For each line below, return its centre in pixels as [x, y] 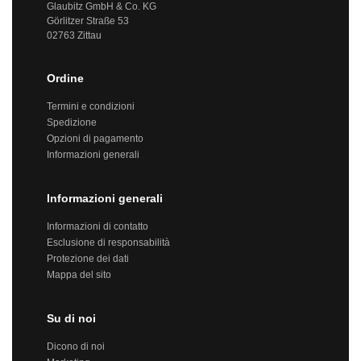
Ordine [65, 78]
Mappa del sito [79, 275]
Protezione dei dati [88, 259]
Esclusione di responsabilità [108, 243]
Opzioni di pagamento [95, 139]
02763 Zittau [74, 35]
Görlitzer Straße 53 [88, 21]
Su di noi [71, 318]
